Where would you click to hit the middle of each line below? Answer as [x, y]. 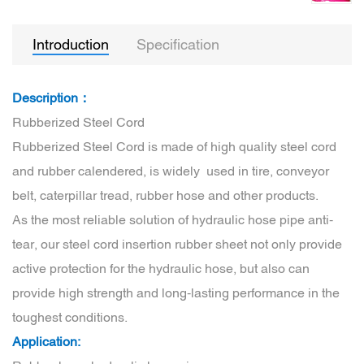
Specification [178, 44]
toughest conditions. [70, 317]
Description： [52, 97]
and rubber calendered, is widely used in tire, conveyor [171, 171]
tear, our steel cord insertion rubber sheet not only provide [177, 244]
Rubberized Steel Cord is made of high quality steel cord [174, 146]
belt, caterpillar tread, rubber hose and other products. [165, 195]
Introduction [71, 44]
